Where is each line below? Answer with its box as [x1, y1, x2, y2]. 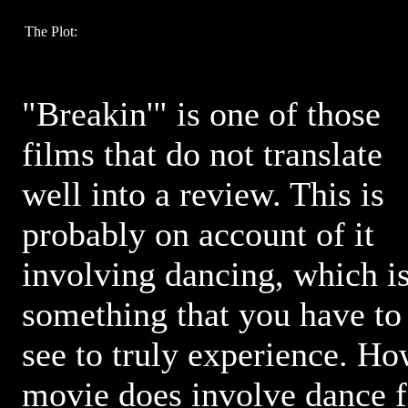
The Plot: [25, 24, 77, 39]
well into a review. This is [22, 175, 384, 213]
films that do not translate [22, 135, 382, 173]
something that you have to [22, 295, 402, 333]
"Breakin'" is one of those [22, 95, 381, 133]
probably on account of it [22, 215, 374, 253]
